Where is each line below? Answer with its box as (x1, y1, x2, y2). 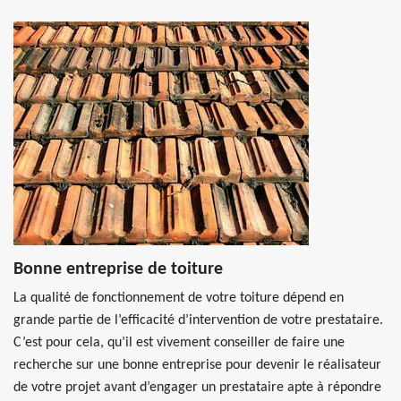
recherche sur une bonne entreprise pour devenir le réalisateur (13, 358, 381, 372)
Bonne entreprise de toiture (13, 260, 223, 278)
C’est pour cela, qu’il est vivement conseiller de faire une (13, 336, 345, 350)
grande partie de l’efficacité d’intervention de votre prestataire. (13, 313, 383, 328)
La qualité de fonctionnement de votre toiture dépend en (13, 291, 344, 305)
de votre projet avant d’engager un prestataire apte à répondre (13, 380, 381, 395)
